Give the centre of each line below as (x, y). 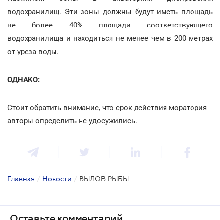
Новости (57, 179)
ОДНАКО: (24, 79)
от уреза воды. (33, 51)
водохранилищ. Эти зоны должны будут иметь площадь (110, 12)
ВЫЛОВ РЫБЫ (104, 179)
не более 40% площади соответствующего (110, 25)
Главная (21, 179)
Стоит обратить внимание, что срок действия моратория (107, 107)
